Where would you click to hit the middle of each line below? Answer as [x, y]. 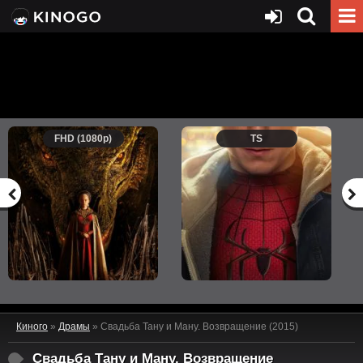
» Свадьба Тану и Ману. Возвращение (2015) [194, 327]
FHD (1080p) [83, 139]
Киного [32, 327]
